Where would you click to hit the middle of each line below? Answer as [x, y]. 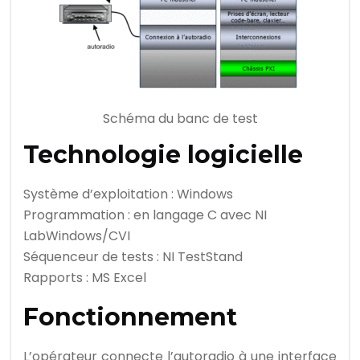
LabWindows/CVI [77, 236]
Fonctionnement [130, 317]
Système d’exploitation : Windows [128, 194]
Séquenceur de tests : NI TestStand [133, 257]
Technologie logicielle [163, 155]
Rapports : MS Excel [85, 278]
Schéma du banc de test [180, 119]
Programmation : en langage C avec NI [145, 215]
